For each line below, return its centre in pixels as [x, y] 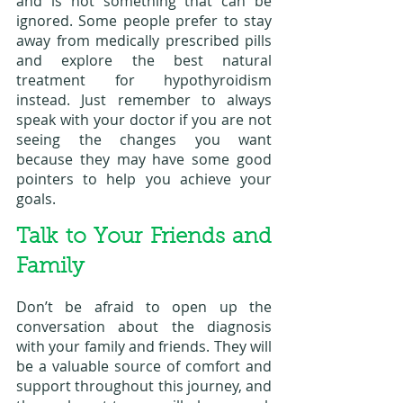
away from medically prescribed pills [144, 40]
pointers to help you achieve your [144, 179]
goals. [36, 198]
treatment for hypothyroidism [144, 80]
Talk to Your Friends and [144, 237]
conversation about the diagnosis [144, 326]
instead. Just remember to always [144, 99]
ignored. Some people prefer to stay [144, 20]
